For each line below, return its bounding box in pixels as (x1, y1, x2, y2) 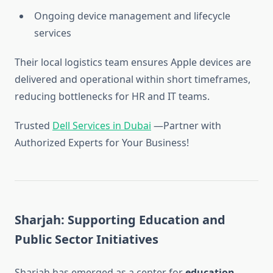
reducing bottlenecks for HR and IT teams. (15, 90, 210, 104)
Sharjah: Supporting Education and (15, 211, 225, 229)
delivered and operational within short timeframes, (15, 73, 250, 87)
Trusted (15, 119, 52, 133)
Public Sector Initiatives (15, 231, 158, 248)
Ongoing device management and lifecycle (34, 9, 230, 23)
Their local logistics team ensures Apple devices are (15, 55, 251, 69)
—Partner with (151, 119, 221, 133)
